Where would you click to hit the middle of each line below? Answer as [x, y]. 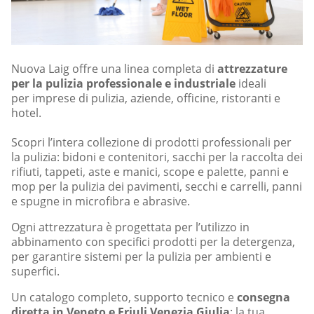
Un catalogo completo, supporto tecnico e [124, 297]
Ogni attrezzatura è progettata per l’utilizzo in [130, 227]
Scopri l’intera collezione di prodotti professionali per [151, 142]
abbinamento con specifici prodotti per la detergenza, [153, 241]
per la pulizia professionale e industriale [123, 83]
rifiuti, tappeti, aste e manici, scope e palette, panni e [150, 171]
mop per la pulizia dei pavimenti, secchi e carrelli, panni [157, 186]
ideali [251, 83]
